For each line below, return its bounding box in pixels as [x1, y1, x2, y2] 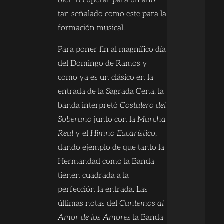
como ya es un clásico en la [57, 72, 153, 82]
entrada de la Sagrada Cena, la [57, 86, 164, 96]
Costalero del [119, 100, 166, 110]
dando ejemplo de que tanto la [57, 142, 164, 152]
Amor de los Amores [57, 212, 131, 222]
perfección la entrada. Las [57, 184, 148, 194]
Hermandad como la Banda [57, 156, 154, 166]
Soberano [57, 114, 92, 124]
